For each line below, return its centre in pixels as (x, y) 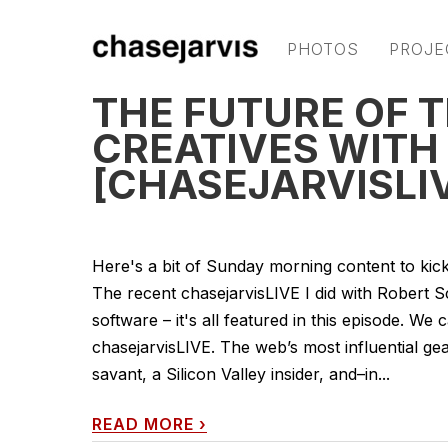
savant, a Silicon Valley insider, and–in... (241, 374)
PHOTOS (323, 49)
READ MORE (143, 424)
